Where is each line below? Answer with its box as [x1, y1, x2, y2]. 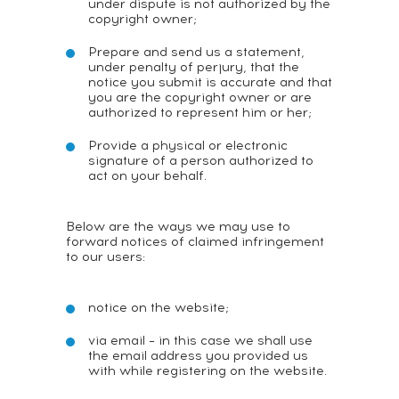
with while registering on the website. [88, 363, 327, 379]
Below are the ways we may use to [66, 219, 290, 234]
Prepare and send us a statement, [88, 45, 305, 60]
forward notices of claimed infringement [66, 234, 324, 249]
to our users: [66, 249, 145, 265]
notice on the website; [88, 300, 229, 315]
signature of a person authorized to [88, 153, 313, 168]
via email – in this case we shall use [88, 333, 313, 348]
